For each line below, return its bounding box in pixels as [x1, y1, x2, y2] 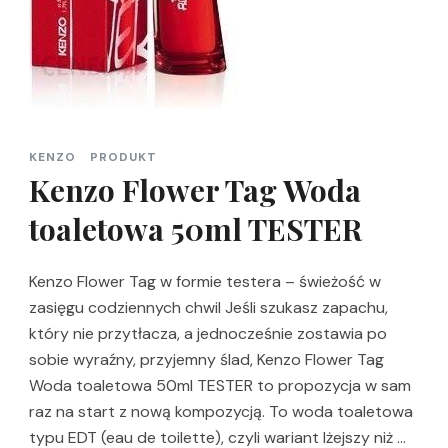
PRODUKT [90, 149, 157, 165]
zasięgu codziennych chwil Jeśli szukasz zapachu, [29, 297, 388, 318]
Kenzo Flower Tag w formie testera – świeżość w [29, 271, 381, 292]
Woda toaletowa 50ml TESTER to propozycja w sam [29, 375, 411, 396]
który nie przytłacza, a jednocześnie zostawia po [29, 323, 387, 344]
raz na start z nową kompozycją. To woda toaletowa [29, 401, 413, 422]
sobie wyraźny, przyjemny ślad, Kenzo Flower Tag [29, 349, 384, 370]
